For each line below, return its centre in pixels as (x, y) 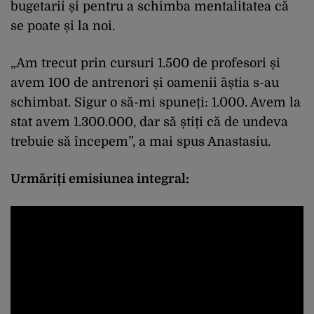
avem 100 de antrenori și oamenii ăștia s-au (145, 83)
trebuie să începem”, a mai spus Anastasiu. (141, 142)
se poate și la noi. (63, 26)
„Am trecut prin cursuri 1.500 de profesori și (145, 63)
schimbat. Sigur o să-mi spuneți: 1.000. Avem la (156, 102)
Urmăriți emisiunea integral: (100, 179)
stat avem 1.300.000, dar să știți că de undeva (149, 122)
